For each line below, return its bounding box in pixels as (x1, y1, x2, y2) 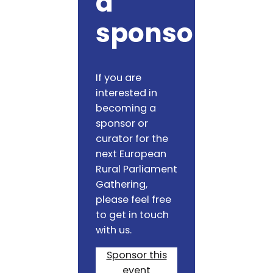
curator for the (95, 132, 168, 146)
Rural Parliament (95, 162, 177, 177)
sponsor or (95, 116, 148, 131)
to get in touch (95, 208, 169, 222)
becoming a (95, 101, 156, 116)
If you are (95, 71, 141, 85)
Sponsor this (106, 248, 167, 263)
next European (95, 147, 166, 161)
